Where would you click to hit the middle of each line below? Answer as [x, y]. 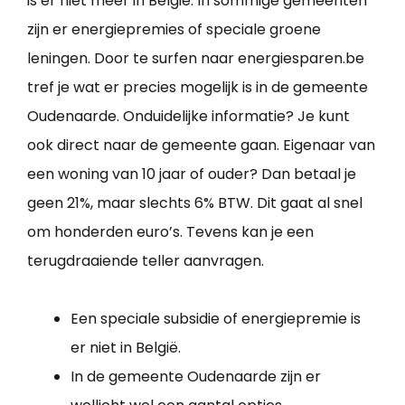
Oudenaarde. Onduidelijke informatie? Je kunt [188, 116]
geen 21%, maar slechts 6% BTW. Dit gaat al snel [195, 202]
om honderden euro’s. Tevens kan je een [170, 231]
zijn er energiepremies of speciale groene [174, 29]
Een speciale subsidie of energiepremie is [216, 318]
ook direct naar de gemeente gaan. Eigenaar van [201, 145]
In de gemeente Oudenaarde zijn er [196, 376]
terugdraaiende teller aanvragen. [146, 260]
